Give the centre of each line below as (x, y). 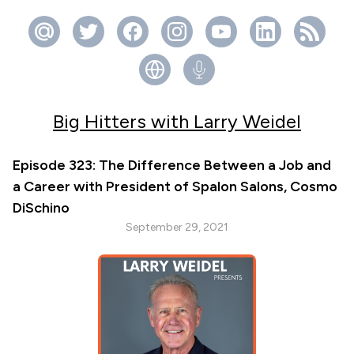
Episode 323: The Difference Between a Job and (172, 165)
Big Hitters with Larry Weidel (177, 121)
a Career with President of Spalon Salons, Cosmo (175, 186)
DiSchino (41, 208)
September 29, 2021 (177, 227)
